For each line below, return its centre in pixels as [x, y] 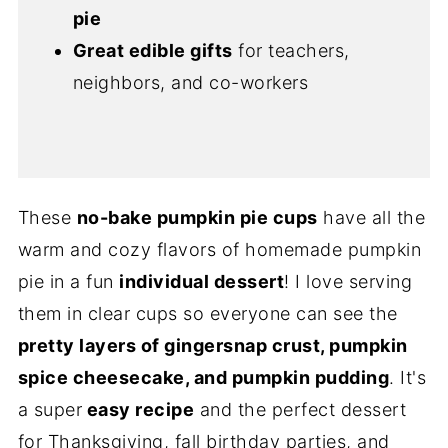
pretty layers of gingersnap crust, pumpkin [212, 345]
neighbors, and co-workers [190, 82]
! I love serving [348, 281]
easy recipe [138, 409]
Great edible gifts [152, 50]
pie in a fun [68, 281]
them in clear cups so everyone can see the [207, 313]
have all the [371, 217]
